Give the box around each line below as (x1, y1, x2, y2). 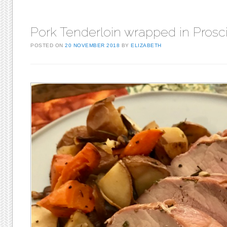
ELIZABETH (131, 43, 162, 48)
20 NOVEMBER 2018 (65, 43, 120, 48)
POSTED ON (30, 43, 65, 48)
